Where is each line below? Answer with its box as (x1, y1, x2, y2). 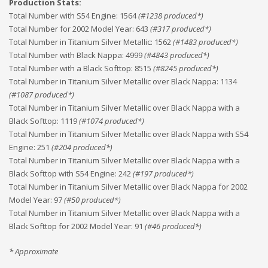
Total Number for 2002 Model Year (9, 23, 132, 34)
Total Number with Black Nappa (9, 50, 122, 60)
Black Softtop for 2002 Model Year (9, 221, 131, 232)
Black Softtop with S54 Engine (9, 168, 115, 179)
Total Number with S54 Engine (9, 10, 116, 21)
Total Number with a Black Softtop (9, 63, 131, 74)
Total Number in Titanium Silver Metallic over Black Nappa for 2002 (9, 181, 248, 192)
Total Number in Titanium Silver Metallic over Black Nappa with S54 (9, 129, 248, 139)
